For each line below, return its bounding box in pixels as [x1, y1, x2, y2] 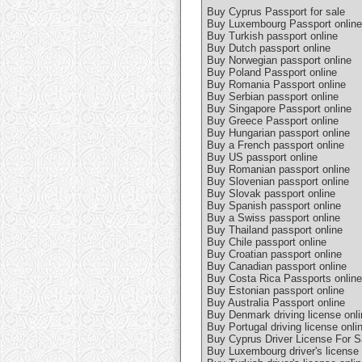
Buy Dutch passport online [207, 42, 330, 55]
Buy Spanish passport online [207, 200, 341, 213]
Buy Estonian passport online [207, 284, 344, 297]
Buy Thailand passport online [207, 224, 343, 237]
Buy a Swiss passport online [207, 212, 340, 225]
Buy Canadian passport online [207, 260, 347, 273]
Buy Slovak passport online [207, 187, 335, 200]
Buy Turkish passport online [207, 30, 338, 43]
